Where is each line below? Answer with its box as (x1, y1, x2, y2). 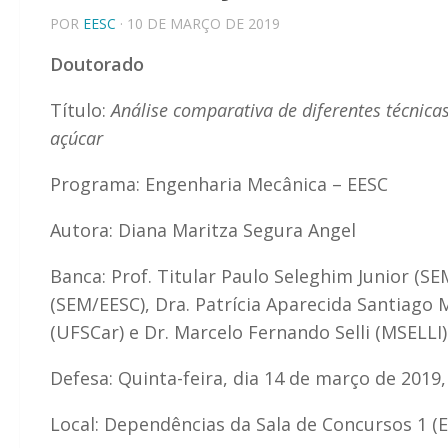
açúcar (50, 125, 103, 150)
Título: (50, 97, 111, 122)
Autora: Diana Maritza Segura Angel (50, 217, 356, 242)
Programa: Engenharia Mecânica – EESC (50, 171, 388, 196)
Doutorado (50, 51, 144, 76)
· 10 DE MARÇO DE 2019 (116, 13, 280, 33)
